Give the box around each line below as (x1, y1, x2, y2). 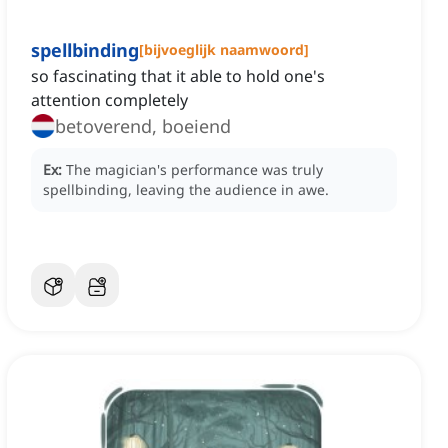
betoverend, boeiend (55, 114, 231, 139)
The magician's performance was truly (66, 160, 323, 180)
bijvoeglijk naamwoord (144, 40, 304, 60)
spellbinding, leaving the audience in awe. (43, 180, 329, 200)
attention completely (31, 89, 188, 112)
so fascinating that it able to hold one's (31, 65, 325, 88)
